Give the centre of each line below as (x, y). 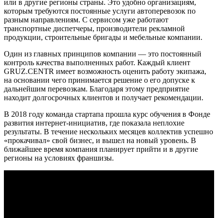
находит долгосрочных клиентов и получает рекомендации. (104, 97)
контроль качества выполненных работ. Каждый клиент (97, 62)
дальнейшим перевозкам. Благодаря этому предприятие (97, 89)
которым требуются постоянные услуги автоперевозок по (100, 11)
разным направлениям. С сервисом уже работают (86, 19)
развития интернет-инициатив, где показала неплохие (94, 123)
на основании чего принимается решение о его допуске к (100, 80)
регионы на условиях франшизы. (59, 158)
